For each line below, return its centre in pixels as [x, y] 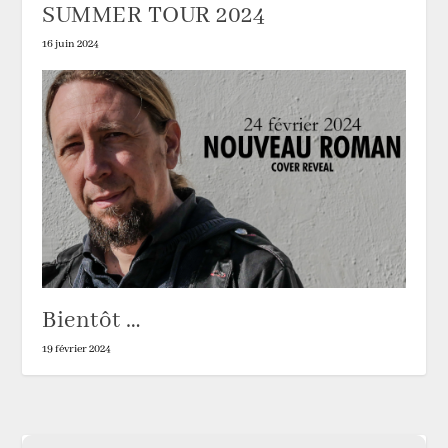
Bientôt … [92, 320]
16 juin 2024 [71, 43]
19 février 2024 [77, 348]
